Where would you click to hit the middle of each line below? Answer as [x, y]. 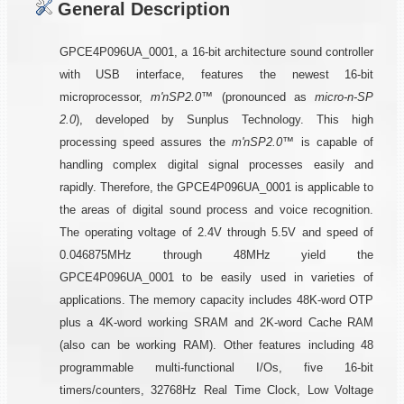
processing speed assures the [146, 142]
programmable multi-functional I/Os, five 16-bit [216, 367]
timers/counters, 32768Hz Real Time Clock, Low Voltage [216, 390]
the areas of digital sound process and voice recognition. [216, 210]
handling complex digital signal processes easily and [216, 165]
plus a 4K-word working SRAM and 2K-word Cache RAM [216, 322]
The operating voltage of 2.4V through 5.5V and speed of [216, 232]
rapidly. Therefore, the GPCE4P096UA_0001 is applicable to [216, 187]
